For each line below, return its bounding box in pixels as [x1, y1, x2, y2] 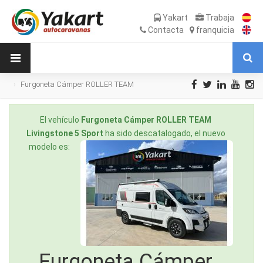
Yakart [163, 13, 188, 22]
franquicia [194, 25, 234, 35]
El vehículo [40, 114, 81, 124]
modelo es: [29, 141, 70, 151]
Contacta [146, 25, 184, 35]
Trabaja [204, 13, 234, 22]
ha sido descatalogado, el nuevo [103, 128, 225, 138]
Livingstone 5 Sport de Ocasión [9, 93, 110, 102]
